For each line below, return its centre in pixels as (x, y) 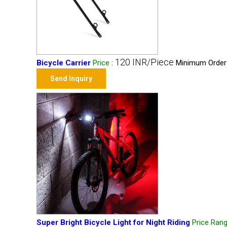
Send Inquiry (71, 79)
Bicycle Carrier (64, 63)
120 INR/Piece (144, 62)
